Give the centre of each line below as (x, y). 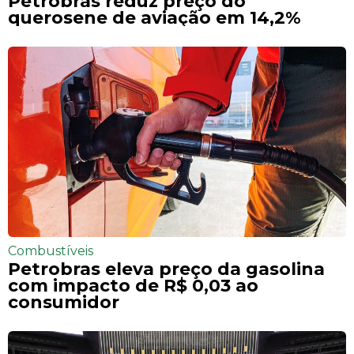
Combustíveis (51, 250)
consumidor (64, 301)
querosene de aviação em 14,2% (154, 17)
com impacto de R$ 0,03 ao (133, 285)
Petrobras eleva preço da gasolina (166, 268)
